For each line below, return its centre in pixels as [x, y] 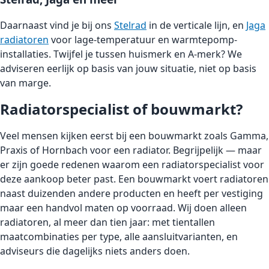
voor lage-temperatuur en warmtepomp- [143, 40]
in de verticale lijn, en [196, 26]
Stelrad [130, 26]
